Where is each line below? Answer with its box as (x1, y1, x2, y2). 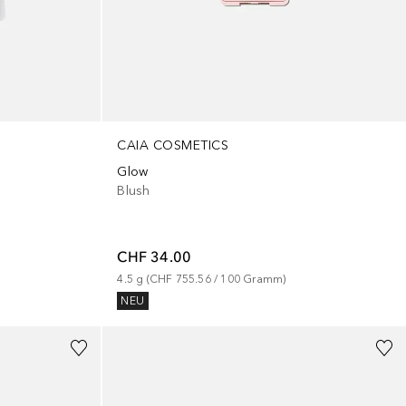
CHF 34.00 (117, 246, 192, 266)
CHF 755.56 (149, 272, 211, 285)
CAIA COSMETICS (117, 137, 229, 153)
